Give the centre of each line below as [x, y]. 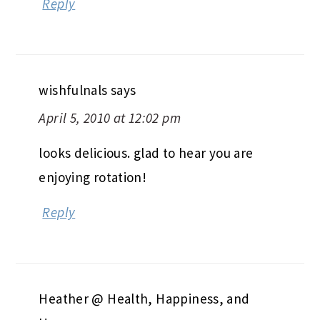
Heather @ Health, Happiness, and [144, 299]
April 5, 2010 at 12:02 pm [110, 118]
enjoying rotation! [93, 177]
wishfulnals [73, 90]
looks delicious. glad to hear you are [146, 153]
